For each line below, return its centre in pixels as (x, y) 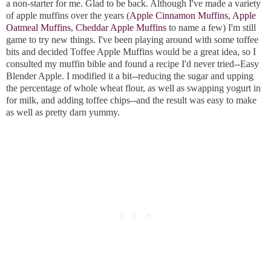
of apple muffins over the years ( (68, 16)
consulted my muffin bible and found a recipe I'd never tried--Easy (132, 64)
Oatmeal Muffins (38, 28)
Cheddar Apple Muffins (121, 28)
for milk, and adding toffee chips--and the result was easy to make (131, 100)
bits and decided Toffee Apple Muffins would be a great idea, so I (131, 52)
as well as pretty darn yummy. (63, 113)
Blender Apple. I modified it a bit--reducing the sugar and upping (130, 76)
